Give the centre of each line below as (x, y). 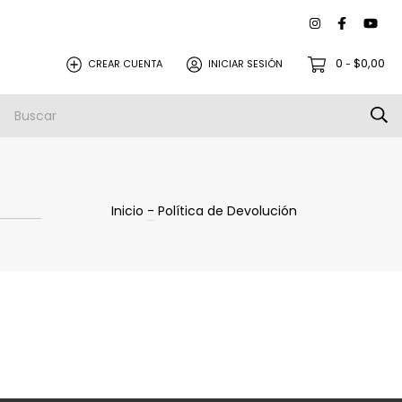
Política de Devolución (227, 210)
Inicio (127, 210)
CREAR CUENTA (126, 64)
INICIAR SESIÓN (246, 64)
